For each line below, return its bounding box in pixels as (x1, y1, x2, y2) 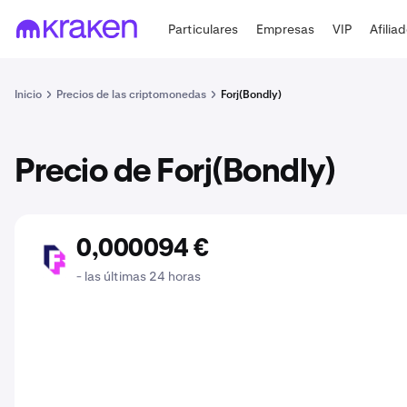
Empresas (256, 20, 315, 37)
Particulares (168, 20, 239, 37)
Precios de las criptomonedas (56, 87, 206, 102)
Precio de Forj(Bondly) (15, 156, 335, 189)
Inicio (15, 87, 42, 102)
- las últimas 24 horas (76, 268, 201, 284)
